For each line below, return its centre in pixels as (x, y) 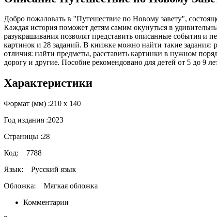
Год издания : (26, 120)
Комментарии (46, 202)
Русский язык (54, 170)
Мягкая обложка (71, 186)
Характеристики (48, 83)
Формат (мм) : (27, 104)
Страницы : (23, 137)
